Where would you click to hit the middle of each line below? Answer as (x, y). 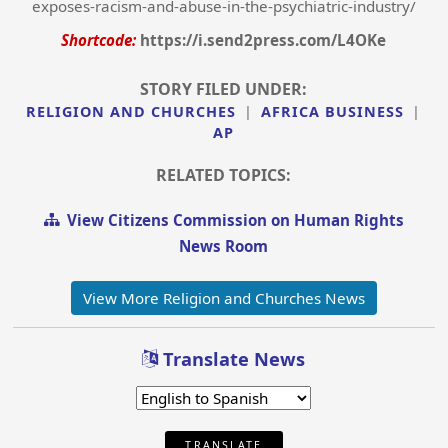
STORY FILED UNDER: (224, 89)
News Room (224, 245)
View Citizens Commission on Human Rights (231, 219)
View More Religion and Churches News (223, 297)
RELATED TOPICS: (224, 175)
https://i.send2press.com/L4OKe (263, 40)
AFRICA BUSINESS (333, 112)
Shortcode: (99, 40)
